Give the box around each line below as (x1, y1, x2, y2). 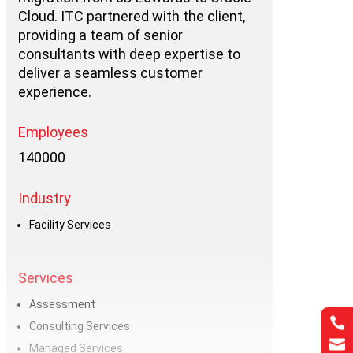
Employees (17, 124, 88, 141)
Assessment (28, 298, 95, 311)
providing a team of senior (17, 26, 183, 43)
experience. (17, 83, 91, 100)
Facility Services (28, 217, 111, 231)
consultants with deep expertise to (17, 45, 240, 62)
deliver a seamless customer (17, 64, 203, 81)
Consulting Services (28, 320, 130, 333)
